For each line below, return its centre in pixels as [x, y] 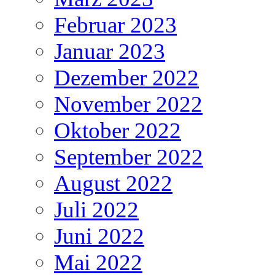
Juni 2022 [99, 236]
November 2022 [128, 104]
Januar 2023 [110, 51]
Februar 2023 [115, 25]
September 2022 [129, 157]
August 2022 [113, 183]
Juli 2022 [96, 209]
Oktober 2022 [118, 130]
